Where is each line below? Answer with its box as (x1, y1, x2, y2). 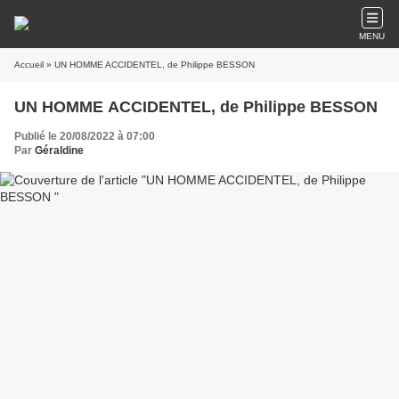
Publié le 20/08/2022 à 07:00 (14, 130, 155, 142)
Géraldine (35, 144, 84, 157)
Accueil (14, 60, 44, 69)
